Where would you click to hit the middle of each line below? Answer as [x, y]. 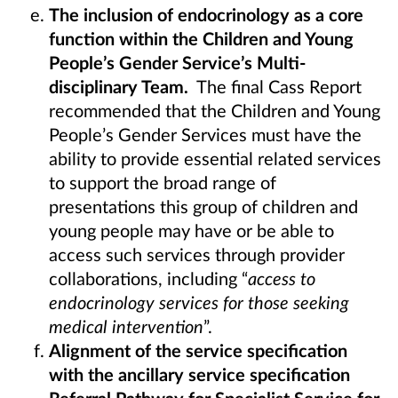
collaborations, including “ [148, 278]
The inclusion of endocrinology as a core [206, 14]
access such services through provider [197, 254]
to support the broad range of [163, 182]
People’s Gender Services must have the [205, 134]
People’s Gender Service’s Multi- [177, 62]
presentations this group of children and [203, 206]
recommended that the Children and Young [215, 110]
